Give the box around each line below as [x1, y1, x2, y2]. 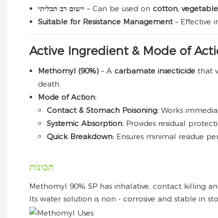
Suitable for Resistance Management [38, 17, 175, 26]
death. [38, 79, 61, 89]
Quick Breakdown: [47, 131, 116, 141]
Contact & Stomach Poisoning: [47, 105, 161, 115]
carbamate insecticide [114, 66, 198, 75]
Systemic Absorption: [47, 118, 126, 128]
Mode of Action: [38, 92, 96, 102]
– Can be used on [87, 3, 153, 13]
